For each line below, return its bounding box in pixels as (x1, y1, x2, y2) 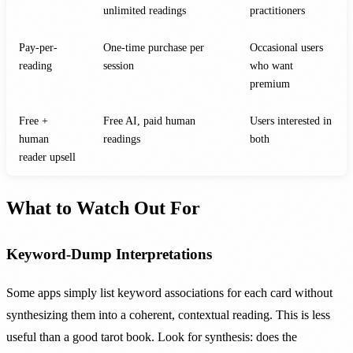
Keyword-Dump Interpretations (6, 246, 212, 263)
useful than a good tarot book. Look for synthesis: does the (6, 329, 297, 344)
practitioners (250, 4, 305, 17)
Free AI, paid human (103, 114, 195, 128)
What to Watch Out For (6, 198, 200, 219)
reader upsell (19, 150, 76, 164)
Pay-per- (19, 41, 58, 54)
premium (250, 77, 290, 91)
